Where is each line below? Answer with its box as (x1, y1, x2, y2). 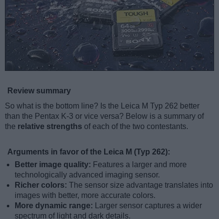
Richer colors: (15, 180, 69, 189)
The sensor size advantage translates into (69, 180, 213, 189)
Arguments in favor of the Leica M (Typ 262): (7, 147, 170, 156)
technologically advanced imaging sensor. (15, 170, 160, 179)
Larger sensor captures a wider (95, 201, 202, 210)
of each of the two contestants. (82, 122, 188, 131)
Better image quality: (15, 160, 93, 169)
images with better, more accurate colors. (15, 191, 155, 199)
